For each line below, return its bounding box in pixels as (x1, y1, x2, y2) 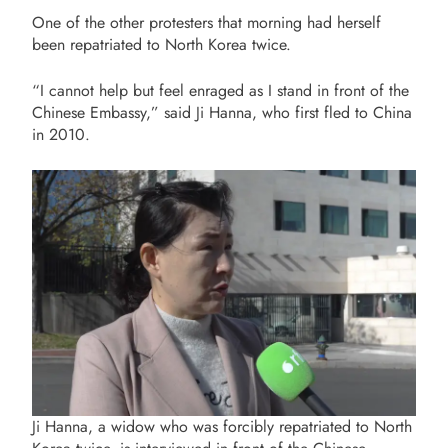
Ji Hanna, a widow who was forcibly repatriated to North (32, 415, 412, 438)
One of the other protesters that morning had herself (32, 11, 381, 35)
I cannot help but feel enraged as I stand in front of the (40, 79, 409, 103)
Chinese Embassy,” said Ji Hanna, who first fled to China (32, 101, 412, 125)
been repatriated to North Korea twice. (32, 33, 291, 57)
